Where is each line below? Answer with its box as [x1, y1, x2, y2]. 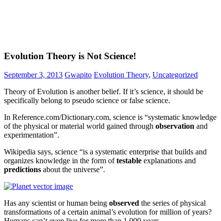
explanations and [142, 156, 196, 165]
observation [155, 122, 194, 131]
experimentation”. [4, 131, 59, 140]
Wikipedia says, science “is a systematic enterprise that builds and [4, 147, 207, 156]
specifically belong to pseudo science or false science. [4, 96, 170, 105]
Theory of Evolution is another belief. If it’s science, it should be [4, 87, 203, 96]
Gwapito [65, 71, 92, 79]
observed [109, 199, 139, 208]
